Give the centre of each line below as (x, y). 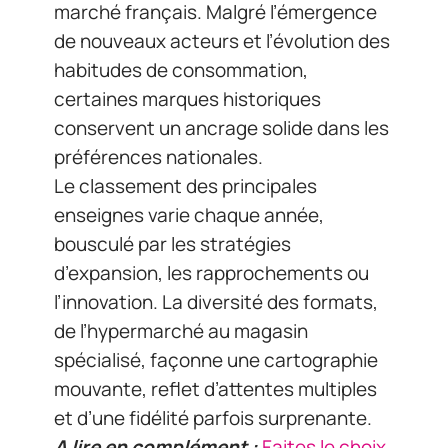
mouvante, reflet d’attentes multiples (215, 389)
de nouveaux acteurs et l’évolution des (222, 41)
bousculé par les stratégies (172, 244)
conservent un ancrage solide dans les (221, 128)
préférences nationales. (158, 157)
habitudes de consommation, (181, 70)
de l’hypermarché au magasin (181, 331)
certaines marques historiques (187, 99)
